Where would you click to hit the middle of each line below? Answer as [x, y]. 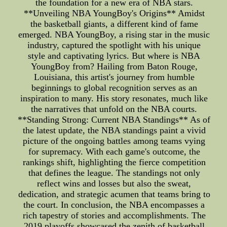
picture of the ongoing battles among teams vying [114, 141]
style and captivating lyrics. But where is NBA [114, 56]
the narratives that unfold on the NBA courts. [114, 109]
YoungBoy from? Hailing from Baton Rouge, [114, 67]
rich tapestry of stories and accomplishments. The [114, 216]
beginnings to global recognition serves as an [114, 88]
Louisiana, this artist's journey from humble [114, 77]
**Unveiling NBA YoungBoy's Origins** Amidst [114, 13]
